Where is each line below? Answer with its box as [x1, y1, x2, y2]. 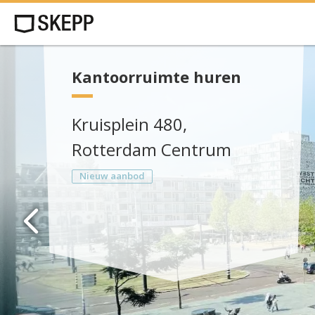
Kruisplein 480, [72, 112, 187, 136]
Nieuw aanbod [79, 169, 145, 182]
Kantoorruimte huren [72, 66, 241, 87]
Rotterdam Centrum [72, 138, 231, 161]
